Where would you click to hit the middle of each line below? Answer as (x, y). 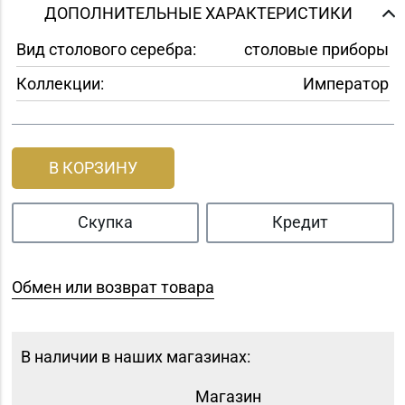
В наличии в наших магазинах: (136, 356)
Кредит (300, 222)
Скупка (105, 222)
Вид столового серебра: (106, 50)
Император (345, 83)
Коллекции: (60, 83)
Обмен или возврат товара (113, 287)
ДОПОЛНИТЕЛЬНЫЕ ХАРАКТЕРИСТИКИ (198, 13)
